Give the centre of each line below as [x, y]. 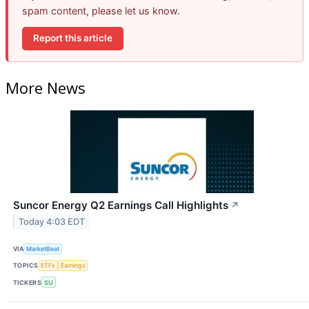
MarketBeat [43, 249]
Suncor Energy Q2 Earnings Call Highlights [121, 205]
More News [46, 87]
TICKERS [28, 282]
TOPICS [26, 266]
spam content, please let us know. [101, 11]
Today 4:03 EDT [52, 222]
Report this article [73, 38]
